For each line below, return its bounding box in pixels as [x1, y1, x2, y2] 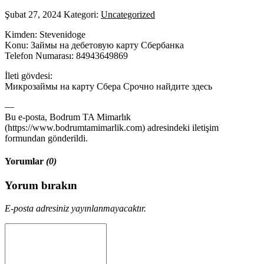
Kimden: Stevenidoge [5, 29, 85, 39]
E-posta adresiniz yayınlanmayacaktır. [5, 203, 146, 213]
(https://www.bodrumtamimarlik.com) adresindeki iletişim [5, 122, 219, 133]
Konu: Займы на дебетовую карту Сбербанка [5, 39, 184, 50]
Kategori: [64, 9, 101, 19]
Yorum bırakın [5, 179, 77, 192]
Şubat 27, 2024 [5, 9, 61, 19]
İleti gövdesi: [5, 70, 52, 81]
